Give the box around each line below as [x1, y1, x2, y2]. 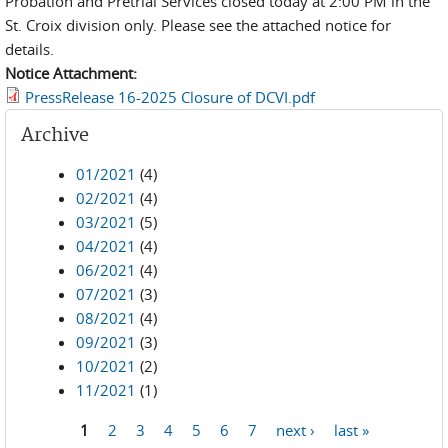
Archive [21, 124, 89, 147]
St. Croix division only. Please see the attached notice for [5, 15, 391, 35]
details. [5, 39, 54, 59]
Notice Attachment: [5, 63, 141, 83]
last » [333, 419, 369, 439]
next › [275, 419, 315, 439]
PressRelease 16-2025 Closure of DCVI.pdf [25, 87, 315, 107]
